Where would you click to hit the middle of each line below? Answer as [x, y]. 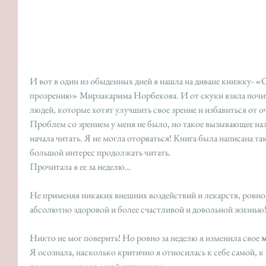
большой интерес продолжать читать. [101, 152]
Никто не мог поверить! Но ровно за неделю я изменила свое [145, 238]
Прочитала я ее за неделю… [81, 167]
